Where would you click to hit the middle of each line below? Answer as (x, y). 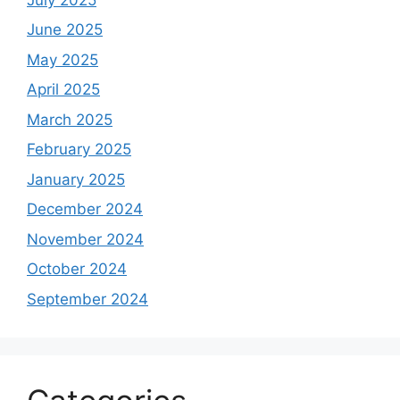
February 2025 (79, 150)
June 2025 (65, 30)
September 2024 (87, 299)
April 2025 (63, 90)
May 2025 (62, 59)
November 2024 (85, 239)
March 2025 (70, 119)
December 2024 (85, 209)
